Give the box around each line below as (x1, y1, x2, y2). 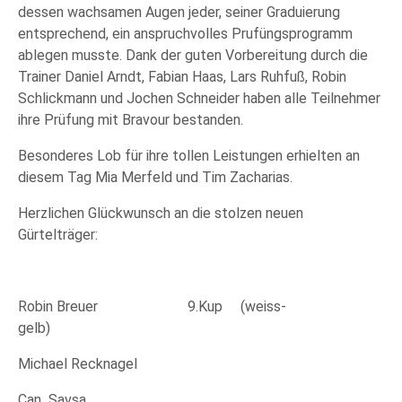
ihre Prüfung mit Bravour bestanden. (18, 111, 243, 128)
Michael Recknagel (18, 355, 137, 372)
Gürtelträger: (18, 226, 98, 243)
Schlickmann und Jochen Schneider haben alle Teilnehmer (18, 90, 380, 107)
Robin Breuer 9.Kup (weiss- (18, 298, 286, 315)
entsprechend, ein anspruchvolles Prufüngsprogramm (18, 25, 353, 42)
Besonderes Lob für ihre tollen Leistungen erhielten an (18, 147, 360, 164)
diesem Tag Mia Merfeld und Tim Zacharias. (18, 169, 293, 186)
